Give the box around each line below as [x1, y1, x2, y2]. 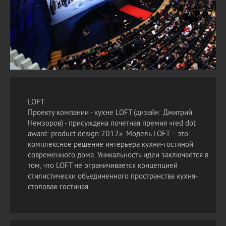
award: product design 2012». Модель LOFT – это [28, 130, 188, 139]
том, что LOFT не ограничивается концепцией [28, 161, 178, 171]
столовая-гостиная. [28, 183, 90, 192]
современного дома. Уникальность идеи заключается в [28, 151, 208, 160]
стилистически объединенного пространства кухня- [28, 172, 198, 182]
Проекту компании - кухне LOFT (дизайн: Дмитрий [28, 108, 192, 118]
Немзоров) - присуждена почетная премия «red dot [28, 119, 196, 129]
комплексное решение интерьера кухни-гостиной [28, 140, 193, 150]
